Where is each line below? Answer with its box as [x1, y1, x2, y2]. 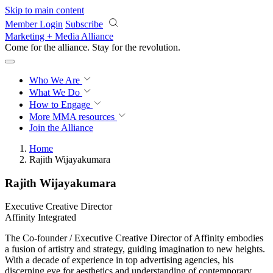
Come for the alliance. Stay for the [5, 42, 139, 52]
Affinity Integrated [5, 212, 76, 223]
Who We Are [29, 75, 82, 85]
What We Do [29, 87, 82, 97]
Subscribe [65, 19, 103, 29]
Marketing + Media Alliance [5, 31, 113, 41]
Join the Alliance [29, 122, 93, 133]
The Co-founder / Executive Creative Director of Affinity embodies [5, 233, 263, 244]
